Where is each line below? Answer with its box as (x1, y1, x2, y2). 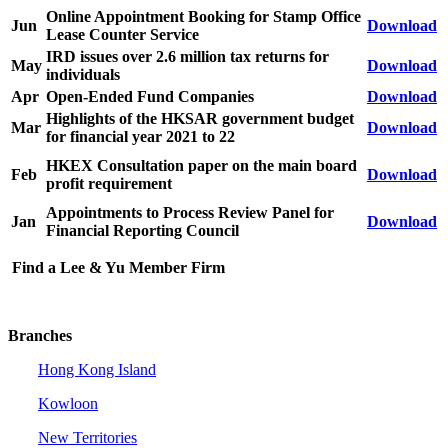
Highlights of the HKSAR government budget (46, 109, 354, 127)
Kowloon (38, 394, 98, 412)
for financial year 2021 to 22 (46, 127, 235, 145)
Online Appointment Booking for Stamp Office (46, 7, 361, 25)
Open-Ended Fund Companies (46, 87, 254, 105)
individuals (46, 65, 120, 83)
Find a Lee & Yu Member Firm (8, 258, 225, 276)
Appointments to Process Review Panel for (46, 203, 334, 221)
